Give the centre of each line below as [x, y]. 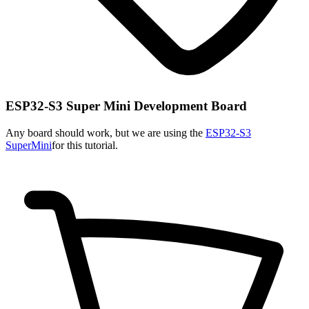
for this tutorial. [85, 145]
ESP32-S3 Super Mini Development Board [126, 106]
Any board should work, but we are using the [106, 132]
